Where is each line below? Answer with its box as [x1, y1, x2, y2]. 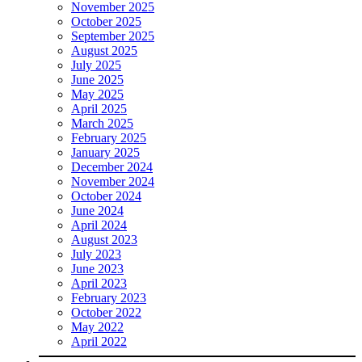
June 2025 [71, 72, 124, 86]
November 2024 [71, 174, 154, 188]
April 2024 [71, 217, 127, 232]
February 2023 [71, 290, 146, 305]
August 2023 [71, 232, 137, 246]
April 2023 [71, 276, 127, 290]
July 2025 [71, 57, 121, 72]
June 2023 [71, 261, 124, 276]
